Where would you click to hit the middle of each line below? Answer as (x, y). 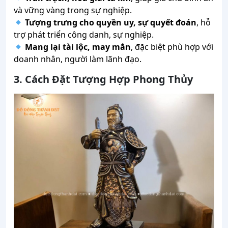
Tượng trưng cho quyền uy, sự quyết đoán (111, 23)
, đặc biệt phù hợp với (172, 47)
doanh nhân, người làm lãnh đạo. (78, 59)
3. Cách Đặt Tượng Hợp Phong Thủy (103, 79)
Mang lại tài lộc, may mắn (78, 47)
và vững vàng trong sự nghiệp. (73, 10)
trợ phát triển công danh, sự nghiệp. (84, 35)
